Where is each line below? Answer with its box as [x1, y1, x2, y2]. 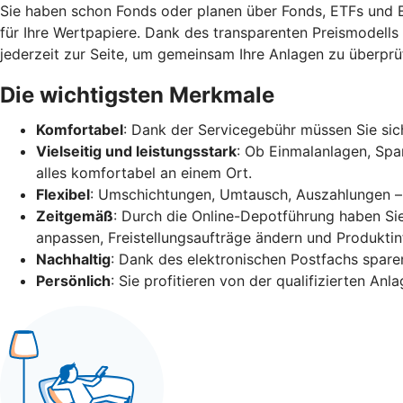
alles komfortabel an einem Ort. [36, 163, 252, 182]
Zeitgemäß [36, 206, 113, 225]
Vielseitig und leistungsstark [36, 141, 237, 160]
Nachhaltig [36, 249, 111, 268]
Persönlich [36, 271, 111, 290]
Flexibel [36, 184, 90, 203]
